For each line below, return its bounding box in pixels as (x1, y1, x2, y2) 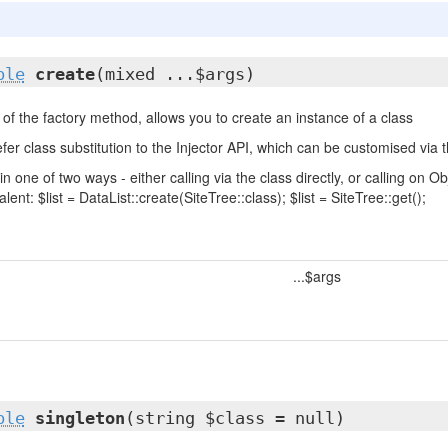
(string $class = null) (124, 408, 345, 428)
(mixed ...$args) (94, 64, 255, 84)
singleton (34, 408, 125, 428)
